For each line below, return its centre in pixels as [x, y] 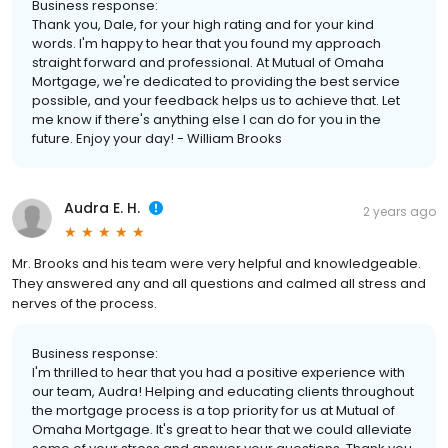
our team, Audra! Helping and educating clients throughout [223, 392]
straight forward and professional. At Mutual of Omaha [208, 63]
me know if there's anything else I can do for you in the [206, 120]
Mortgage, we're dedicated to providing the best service [216, 82]
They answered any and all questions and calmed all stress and [219, 284]
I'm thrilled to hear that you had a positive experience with [218, 373]
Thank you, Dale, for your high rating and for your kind [203, 25]
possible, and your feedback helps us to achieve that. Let [216, 101]
